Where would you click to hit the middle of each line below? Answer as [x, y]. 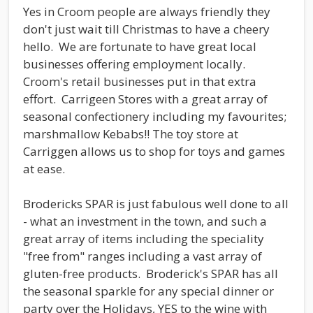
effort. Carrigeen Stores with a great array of [145, 99]
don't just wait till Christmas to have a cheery [146, 29]
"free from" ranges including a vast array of [143, 256]
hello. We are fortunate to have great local [140, 46]
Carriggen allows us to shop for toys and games [154, 151]
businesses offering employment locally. [136, 64]
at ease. [47, 168]
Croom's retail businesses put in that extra [140, 81]
